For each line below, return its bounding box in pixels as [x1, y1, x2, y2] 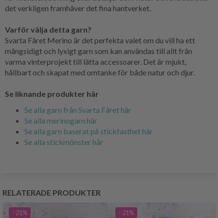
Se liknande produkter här [5, 89, 99, 98]
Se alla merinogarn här [24, 115, 97, 125]
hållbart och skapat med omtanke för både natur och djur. [5, 67, 195, 77]
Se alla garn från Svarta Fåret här [24, 105, 131, 114]
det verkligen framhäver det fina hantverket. [5, 3, 151, 13]
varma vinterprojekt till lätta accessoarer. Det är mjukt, [5, 56, 186, 66]
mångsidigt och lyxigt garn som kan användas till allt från [5, 46, 192, 55]
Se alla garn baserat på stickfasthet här [24, 126, 153, 136]
